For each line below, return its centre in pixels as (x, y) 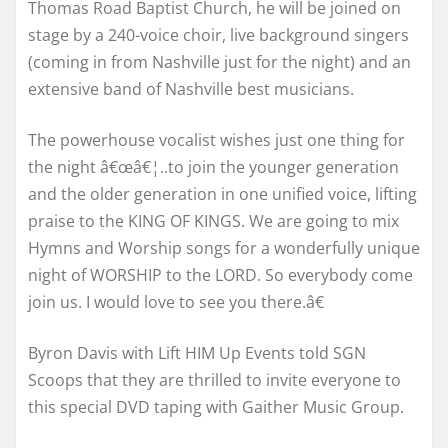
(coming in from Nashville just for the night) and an (219, 61)
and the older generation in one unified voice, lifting (222, 193)
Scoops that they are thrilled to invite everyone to (214, 379)
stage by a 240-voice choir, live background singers (218, 34)
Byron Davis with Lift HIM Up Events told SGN (197, 352)
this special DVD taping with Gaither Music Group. (216, 406)
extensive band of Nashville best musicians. (191, 88)
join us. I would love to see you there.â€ (176, 301)
